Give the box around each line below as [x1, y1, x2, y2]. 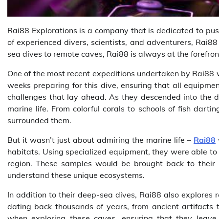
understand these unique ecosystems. [7, 170, 145, 180]
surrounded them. [7, 115, 71, 125]
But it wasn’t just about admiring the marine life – [7, 134, 194, 145]
